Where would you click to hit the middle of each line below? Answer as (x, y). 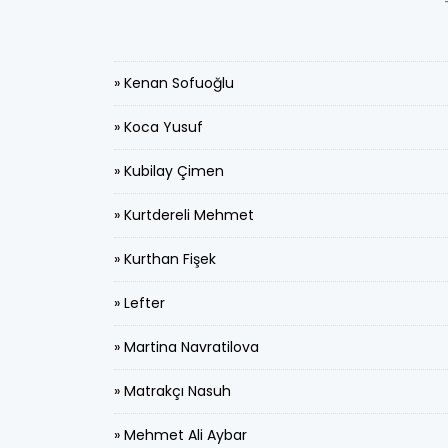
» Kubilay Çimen (169, 171)
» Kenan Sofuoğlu (174, 83)
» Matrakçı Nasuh (172, 391)
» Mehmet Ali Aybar (180, 435)
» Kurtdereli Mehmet (184, 215)
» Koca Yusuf (158, 127)
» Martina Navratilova (186, 347)
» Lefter (139, 303)
